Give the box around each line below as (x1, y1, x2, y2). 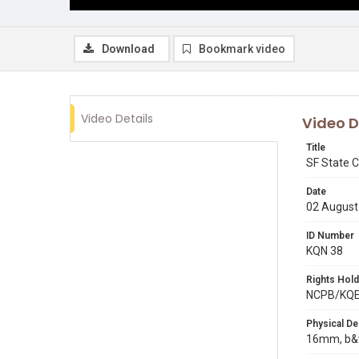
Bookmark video (199, 42, 285, 55)
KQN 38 (306, 244, 343, 257)
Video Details (81, 111, 153, 127)
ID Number (306, 230, 354, 241)
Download (102, 42, 155, 55)
